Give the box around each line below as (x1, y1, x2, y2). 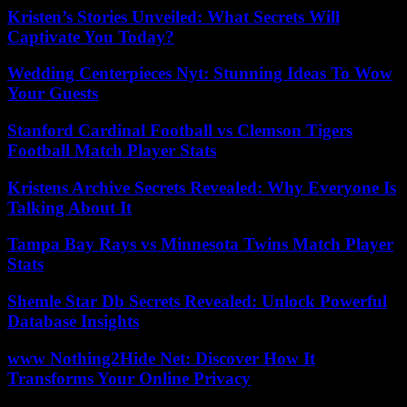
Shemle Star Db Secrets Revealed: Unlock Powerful (7, 292, 387, 312)
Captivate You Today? (7, 26, 174, 46)
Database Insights (7, 312, 139, 332)
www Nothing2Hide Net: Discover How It (7, 348, 315, 368)
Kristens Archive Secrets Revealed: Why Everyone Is (7, 177, 396, 197)
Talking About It (7, 197, 132, 217)
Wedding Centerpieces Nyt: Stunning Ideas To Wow (7, 64, 392, 84)
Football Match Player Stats (7, 141, 216, 160)
